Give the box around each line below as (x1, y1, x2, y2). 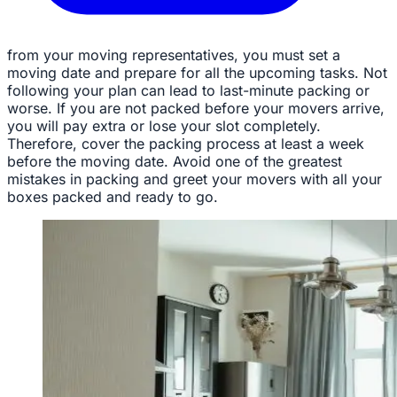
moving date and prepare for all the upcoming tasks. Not (7, 63, 387, 82)
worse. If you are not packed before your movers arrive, (7, 98, 385, 117)
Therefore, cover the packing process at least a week (7, 134, 364, 152)
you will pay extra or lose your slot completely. (7, 116, 321, 135)
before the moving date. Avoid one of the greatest (7, 152, 342, 170)
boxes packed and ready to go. (7, 187, 218, 206)
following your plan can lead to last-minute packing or (7, 81, 370, 99)
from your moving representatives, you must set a (7, 45, 340, 64)
